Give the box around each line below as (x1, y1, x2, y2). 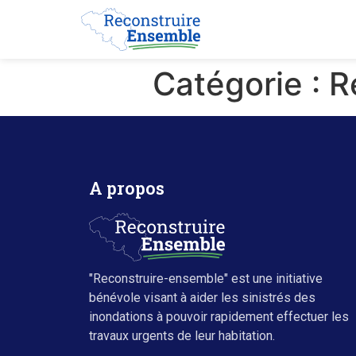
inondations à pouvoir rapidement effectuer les (89, 309, 349, 325)
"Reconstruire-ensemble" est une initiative (89, 271, 323, 287)
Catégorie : (153, 64, 329, 103)
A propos (89, 176, 164, 199)
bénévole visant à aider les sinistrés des (89, 290, 315, 306)
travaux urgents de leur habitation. (89, 328, 275, 344)
